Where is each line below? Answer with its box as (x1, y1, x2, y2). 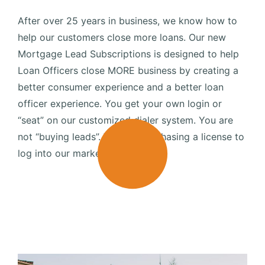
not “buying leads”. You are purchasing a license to (18, 131, 244, 143)
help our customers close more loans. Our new (18, 31, 226, 43)
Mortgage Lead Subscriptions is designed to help (18, 48, 239, 60)
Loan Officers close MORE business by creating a (18, 64, 238, 76)
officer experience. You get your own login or (18, 98, 222, 109)
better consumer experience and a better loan (18, 81, 224, 93)
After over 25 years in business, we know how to (18, 15, 237, 27)
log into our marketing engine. (18, 147, 153, 159)
